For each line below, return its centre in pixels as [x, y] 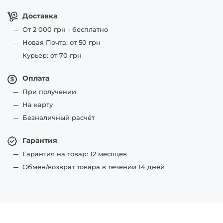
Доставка [40, 16]
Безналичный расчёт [58, 117]
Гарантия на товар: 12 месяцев [75, 154]
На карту [38, 105]
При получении [49, 92]
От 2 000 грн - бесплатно [65, 29]
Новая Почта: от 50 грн [61, 42]
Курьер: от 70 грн [52, 55]
